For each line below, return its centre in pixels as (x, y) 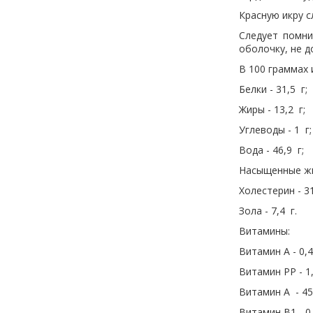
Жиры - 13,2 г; (272, 109)
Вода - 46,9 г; (271, 150)
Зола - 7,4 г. (268, 211)
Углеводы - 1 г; (275, 130)
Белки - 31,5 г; (273, 89)
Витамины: (264, 231)
